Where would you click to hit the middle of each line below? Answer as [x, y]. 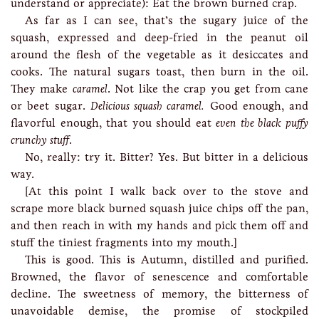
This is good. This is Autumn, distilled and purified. [167, 260]
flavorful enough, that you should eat [114, 123]
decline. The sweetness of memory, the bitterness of [159, 294]
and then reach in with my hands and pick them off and [159, 225]
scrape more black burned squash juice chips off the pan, [159, 208]
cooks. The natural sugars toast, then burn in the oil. [159, 72]
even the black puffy [262, 123]
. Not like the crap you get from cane [208, 89]
